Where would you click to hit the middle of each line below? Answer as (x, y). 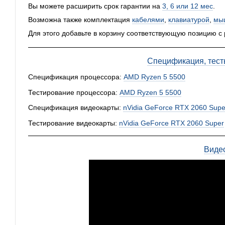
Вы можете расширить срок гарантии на (95, 6)
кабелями (148, 20)
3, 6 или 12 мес (188, 6)
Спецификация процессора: (76, 77)
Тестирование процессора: (74, 92)
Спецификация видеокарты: (76, 108)
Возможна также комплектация (80, 20)
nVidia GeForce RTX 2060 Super (172, 123)
